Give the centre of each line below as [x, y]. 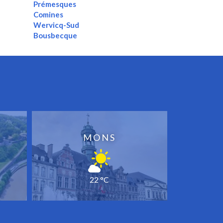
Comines [48, 15]
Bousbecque [55, 36]
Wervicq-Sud [56, 25]
